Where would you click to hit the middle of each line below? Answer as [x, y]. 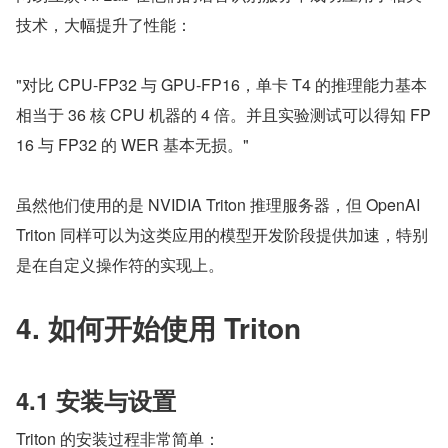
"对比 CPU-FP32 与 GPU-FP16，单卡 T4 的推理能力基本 [221, 84]
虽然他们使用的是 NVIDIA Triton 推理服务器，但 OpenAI [218, 204]
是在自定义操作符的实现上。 [120, 264]
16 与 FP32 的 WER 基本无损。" [132, 144]
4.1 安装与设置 [96, 400]
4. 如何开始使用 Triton [158, 327]
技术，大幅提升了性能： [104, 24]
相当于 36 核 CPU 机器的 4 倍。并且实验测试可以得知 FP [223, 114]
